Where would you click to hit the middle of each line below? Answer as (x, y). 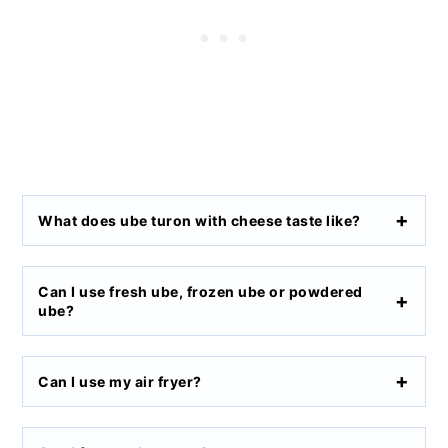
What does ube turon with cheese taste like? (199, 220)
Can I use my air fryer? (120, 381)
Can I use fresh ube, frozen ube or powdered (200, 291)
